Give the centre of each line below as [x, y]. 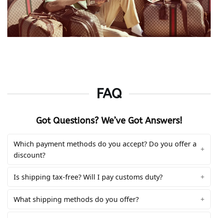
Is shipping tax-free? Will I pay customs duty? [88, 177]
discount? [29, 155]
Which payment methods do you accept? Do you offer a [105, 144]
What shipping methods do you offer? [76, 200]
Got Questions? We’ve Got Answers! [109, 120]
